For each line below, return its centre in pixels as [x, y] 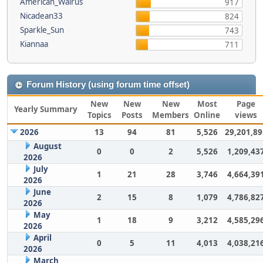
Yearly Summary [46, 109]
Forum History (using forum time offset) [108, 84]
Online [207, 115]
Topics [99, 115]
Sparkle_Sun [42, 30]
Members [171, 115]
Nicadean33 [41, 16]
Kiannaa [34, 44]
